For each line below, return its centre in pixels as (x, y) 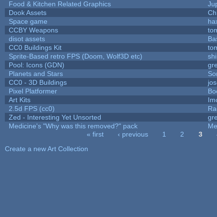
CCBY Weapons (33, 30)
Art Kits (19, 100)
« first (95, 134)
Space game (28, 21)
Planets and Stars (36, 73)
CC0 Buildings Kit (35, 47)
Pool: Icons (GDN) (36, 65)
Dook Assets (27, 12)
